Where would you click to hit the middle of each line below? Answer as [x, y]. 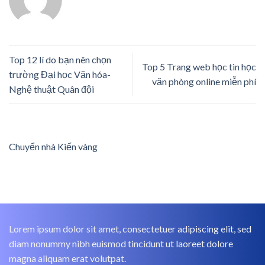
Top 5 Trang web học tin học [199, 67]
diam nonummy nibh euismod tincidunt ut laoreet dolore [121, 244]
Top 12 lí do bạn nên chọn [60, 59]
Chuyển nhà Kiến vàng [53, 147]
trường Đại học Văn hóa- [60, 74]
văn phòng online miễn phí [204, 82]
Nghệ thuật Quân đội [51, 89]
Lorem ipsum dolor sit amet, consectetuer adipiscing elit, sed [130, 229]
